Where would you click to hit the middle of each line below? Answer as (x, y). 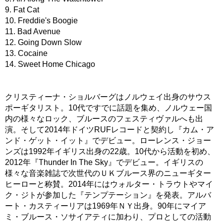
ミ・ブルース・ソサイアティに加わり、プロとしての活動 (108, 217)
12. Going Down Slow (43, 42)
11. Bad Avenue (33, 31)
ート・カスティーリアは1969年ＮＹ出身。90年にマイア (106, 206)
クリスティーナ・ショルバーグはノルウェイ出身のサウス (108, 97)
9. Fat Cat (22, 9)
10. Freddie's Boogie (41, 20)
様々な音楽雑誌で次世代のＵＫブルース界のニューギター (108, 173)
